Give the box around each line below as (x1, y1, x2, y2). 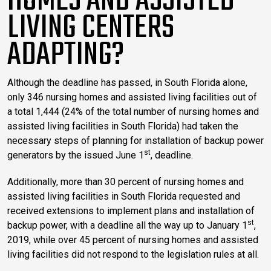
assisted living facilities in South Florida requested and (7, 190, 240, 202)
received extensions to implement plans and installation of (7, 204, 255, 217)
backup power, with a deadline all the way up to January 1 (7, 219, 247, 231)
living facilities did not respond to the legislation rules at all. (7, 248, 259, 260)
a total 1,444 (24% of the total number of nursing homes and (7, 105, 259, 117)
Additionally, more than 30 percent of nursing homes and (7, 175, 244, 188)
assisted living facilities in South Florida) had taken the (7, 120, 238, 132)
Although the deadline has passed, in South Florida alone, (7, 76, 247, 88)
